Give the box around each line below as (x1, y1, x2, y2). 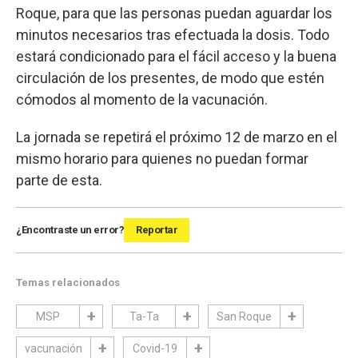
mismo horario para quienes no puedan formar (16, 149, 308, 167)
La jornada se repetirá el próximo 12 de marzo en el (16, 128, 337, 145)
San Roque (217, 309, 272, 323)
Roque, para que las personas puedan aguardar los (16, 4, 332, 22)
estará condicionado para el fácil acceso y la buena (16, 47, 336, 65)
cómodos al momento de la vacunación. (16, 90, 268, 108)
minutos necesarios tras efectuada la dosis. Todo (16, 26, 329, 43)
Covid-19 (133, 341, 177, 355)
